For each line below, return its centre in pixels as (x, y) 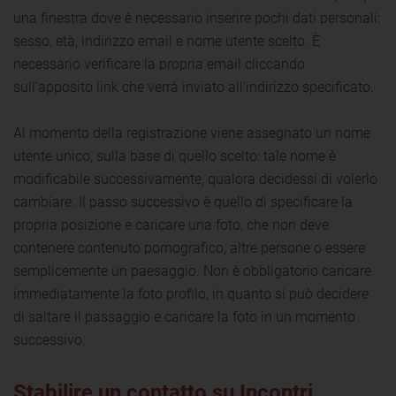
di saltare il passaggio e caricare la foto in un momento (184, 316)
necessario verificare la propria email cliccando (159, 64)
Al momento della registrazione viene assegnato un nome (192, 133)
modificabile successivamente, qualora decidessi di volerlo (195, 179)
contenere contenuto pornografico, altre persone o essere (189, 247)
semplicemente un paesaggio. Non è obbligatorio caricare (192, 270)
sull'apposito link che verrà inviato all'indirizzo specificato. (194, 87)
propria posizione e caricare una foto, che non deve (171, 225)
